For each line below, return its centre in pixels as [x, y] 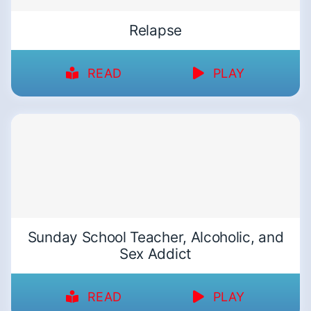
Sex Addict [155, 253]
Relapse [155, 30]
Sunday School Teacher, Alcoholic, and [155, 237]
